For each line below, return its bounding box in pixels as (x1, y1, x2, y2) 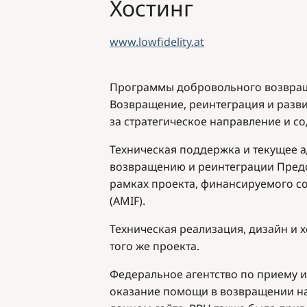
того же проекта (110, 238, 197, 254)
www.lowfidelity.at (110, 34, 204, 49)
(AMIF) (110, 193, 143, 208)
